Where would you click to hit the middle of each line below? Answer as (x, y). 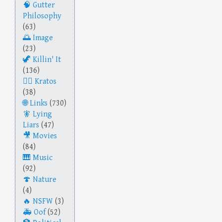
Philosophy (42, 16)
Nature (45, 180)
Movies (45, 136)
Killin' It (47, 60)
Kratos (46, 82)
